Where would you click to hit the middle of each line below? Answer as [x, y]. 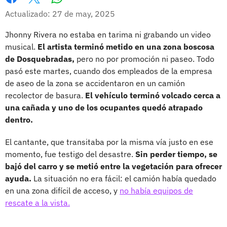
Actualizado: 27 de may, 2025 [60, 13]
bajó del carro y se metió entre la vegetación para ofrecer [113, 166]
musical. [21, 46]
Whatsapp [76, 8]
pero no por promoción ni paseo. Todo [144, 59]
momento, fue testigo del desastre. [70, 154]
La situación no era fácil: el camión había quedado [124, 178]
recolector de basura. [45, 95]
